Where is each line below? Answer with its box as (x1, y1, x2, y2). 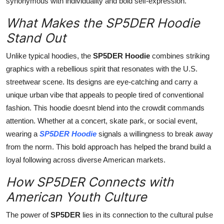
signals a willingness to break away (96, 129, 213, 138)
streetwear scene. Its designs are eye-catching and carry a (6, 77, 197, 86)
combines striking (150, 51, 209, 60)
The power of (6, 210, 50, 219)
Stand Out (6, 30, 66, 45)
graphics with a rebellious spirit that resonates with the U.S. (6, 64, 197, 73)
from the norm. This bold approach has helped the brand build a (6, 142, 211, 151)
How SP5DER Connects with (6, 174, 173, 189)
